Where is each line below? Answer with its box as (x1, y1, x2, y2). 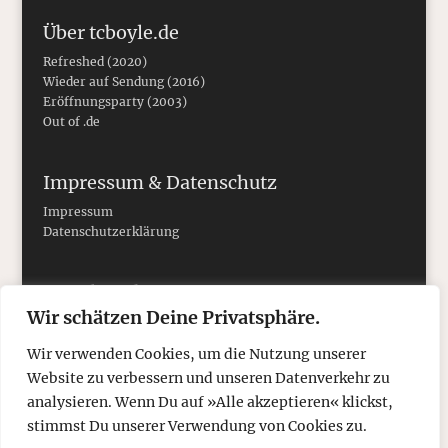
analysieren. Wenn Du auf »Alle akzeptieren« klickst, (27, 393, 393, 411)
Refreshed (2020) (42, 54, 147, 70)
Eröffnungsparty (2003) (42, 94, 187, 110)
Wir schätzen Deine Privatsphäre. (27, 306, 320, 329)
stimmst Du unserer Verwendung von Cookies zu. (27, 417, 367, 435)
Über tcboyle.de (42, 21, 179, 45)
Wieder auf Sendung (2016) (42, 74, 205, 90)
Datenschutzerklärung (42, 224, 179, 240)
